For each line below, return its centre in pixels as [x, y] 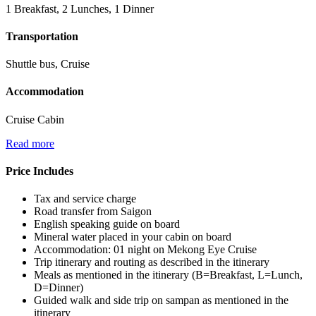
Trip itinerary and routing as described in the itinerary [152, 262]
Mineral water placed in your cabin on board [133, 237]
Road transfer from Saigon [93, 212]
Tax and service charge [85, 199]
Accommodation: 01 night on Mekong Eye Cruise [145, 250]
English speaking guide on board [107, 224]
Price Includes [39, 171]
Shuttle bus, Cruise [48, 64]
